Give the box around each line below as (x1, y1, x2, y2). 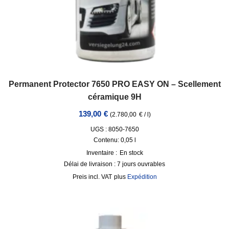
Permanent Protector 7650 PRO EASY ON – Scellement (8, 80, 221, 88)
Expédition (127, 173, 157, 180)
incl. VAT (88, 173, 112, 180)
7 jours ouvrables (117, 160, 165, 168)
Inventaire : (86, 149, 117, 156)
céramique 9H (87, 93, 142, 101)
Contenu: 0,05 (93, 136, 134, 144)
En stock (119, 149, 143, 156)
